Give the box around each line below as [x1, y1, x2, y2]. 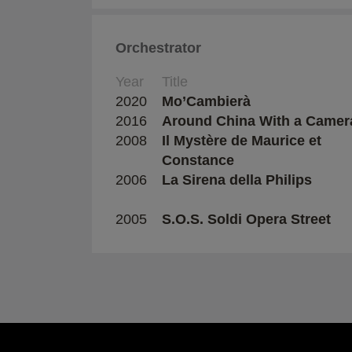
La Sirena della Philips [162, 171, 312, 188]
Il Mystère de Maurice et [162, 132, 321, 148]
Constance [162, 152, 234, 168]
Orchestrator [115, 39, 201, 56]
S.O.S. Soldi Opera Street [162, 211, 331, 227]
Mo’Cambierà [162, 93, 251, 109]
